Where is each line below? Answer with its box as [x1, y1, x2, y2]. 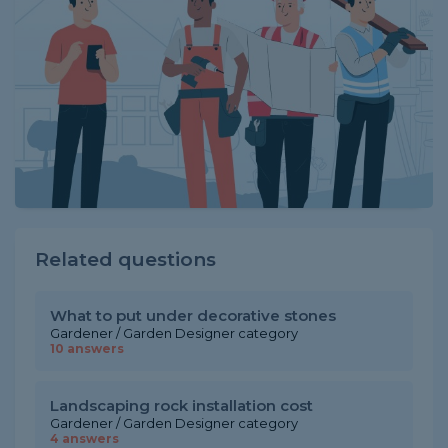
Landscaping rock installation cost [50, 396, 313, 415]
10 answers [50, 341, 124, 356]
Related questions [35, 248, 216, 271]
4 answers [50, 431, 119, 446]
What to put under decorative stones [50, 306, 336, 325]
